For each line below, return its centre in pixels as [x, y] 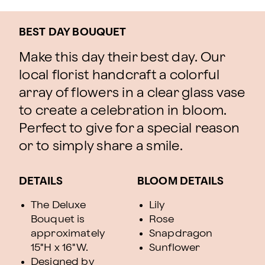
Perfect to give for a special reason [129, 129]
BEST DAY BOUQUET [73, 32]
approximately [68, 233]
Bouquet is [58, 219]
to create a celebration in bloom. [123, 111]
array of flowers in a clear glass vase [132, 93]
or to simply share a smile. [101, 146]
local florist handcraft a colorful [119, 75]
